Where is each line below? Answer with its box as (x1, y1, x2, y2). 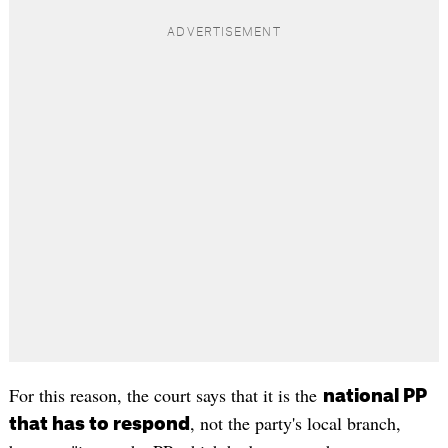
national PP (322, 387, 427, 406)
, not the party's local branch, (189, 411, 401, 436)
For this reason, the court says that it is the (8, 383, 323, 408)
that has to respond (8, 415, 190, 434)
